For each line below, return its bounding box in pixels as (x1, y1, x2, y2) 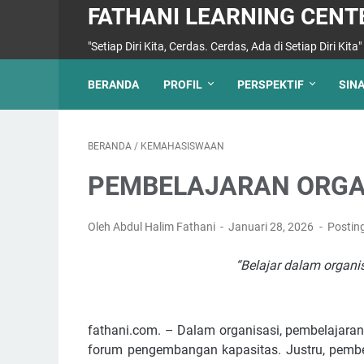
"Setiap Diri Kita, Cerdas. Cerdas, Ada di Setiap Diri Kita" (88, 40, 362, 53)
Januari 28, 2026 (228, 220, 317, 233)
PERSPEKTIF (237, 78, 304, 91)
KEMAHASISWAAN (141, 141, 224, 152)
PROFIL (163, 78, 202, 91)
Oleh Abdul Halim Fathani (88, 220, 218, 233)
